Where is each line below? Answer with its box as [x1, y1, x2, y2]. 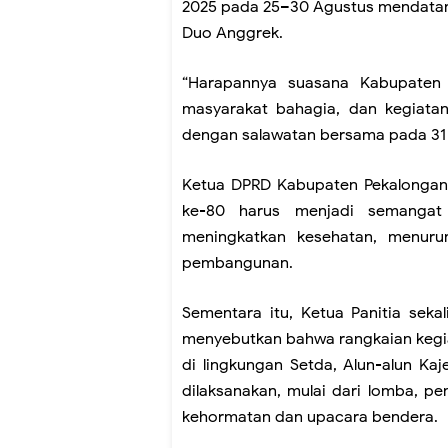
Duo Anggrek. [182, 22, 283, 43]
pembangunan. [182, 252, 293, 273]
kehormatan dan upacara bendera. [182, 406, 438, 427]
